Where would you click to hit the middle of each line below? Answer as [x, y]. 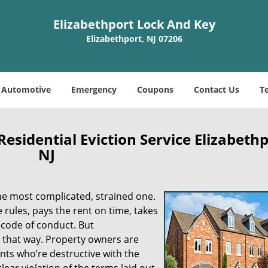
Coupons [155, 89]
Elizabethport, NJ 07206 [134, 39]
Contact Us [217, 89]
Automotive [26, 89]
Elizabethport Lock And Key [134, 24]
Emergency [94, 89]
